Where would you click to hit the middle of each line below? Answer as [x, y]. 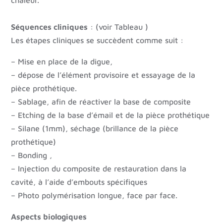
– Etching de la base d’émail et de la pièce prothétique [111, 115]
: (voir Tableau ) [118, 27]
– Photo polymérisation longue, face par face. [94, 195]
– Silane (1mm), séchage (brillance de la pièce [95, 129]
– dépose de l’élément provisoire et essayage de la [103, 75]
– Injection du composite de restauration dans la [99, 169]
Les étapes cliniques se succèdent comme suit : [97, 40]
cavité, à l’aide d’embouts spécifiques [79, 182]
